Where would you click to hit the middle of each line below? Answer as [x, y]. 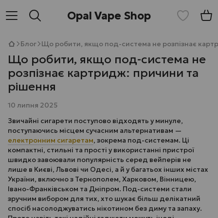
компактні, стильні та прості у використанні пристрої [101, 150]
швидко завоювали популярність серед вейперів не [100, 160]
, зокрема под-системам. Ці [141, 140]
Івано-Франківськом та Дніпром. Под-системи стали [100, 189]
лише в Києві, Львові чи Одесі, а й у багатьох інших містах [108, 169]
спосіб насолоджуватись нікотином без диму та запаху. [105, 208]
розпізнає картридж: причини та [103, 73]
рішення [32, 87]
